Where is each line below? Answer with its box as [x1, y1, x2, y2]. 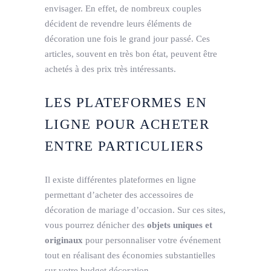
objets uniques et [147, 220, 212, 230]
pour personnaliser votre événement [83, 235, 221, 245]
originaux [45, 235, 83, 245]
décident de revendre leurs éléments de [45, 18, 192, 28]
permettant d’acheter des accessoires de [45, 189, 194, 200]
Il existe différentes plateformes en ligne [45, 174, 196, 184]
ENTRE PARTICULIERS [45, 138, 204, 154]
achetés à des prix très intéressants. [45, 64, 176, 74]
